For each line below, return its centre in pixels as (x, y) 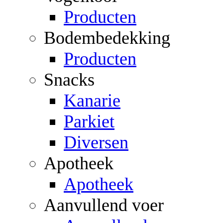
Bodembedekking (107, 38)
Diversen (96, 142)
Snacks (69, 79)
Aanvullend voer (104, 205)
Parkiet (89, 121)
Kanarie (92, 100)
